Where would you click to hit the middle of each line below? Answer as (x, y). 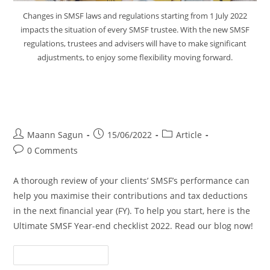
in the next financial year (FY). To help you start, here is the (132, 211)
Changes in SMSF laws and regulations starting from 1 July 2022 (135, 16)
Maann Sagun (55, 135)
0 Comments (53, 150)
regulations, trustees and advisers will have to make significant (135, 43)
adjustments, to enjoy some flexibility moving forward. (135, 57)
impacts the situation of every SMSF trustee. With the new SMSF (135, 30)
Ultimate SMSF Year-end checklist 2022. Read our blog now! (133, 226)
